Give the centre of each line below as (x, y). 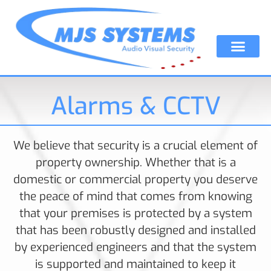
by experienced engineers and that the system (135, 247)
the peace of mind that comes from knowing (135, 197)
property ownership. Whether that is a (135, 163)
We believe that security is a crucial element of (135, 146)
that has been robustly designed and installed (135, 230)
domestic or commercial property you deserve (135, 180)
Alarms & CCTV (135, 106)
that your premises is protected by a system (135, 214)
